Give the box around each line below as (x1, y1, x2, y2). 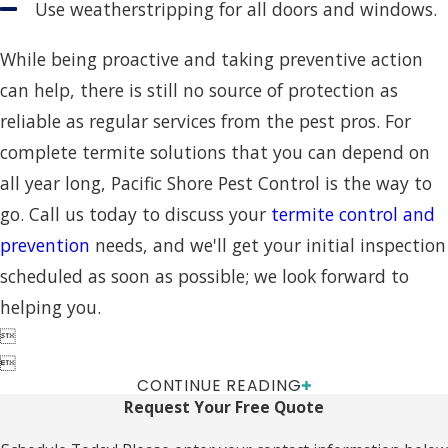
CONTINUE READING (137, 375, 302, 397)
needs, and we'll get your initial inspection (90, 233, 446, 258)
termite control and (271, 202, 435, 227)
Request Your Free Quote (124, 396, 324, 419)
